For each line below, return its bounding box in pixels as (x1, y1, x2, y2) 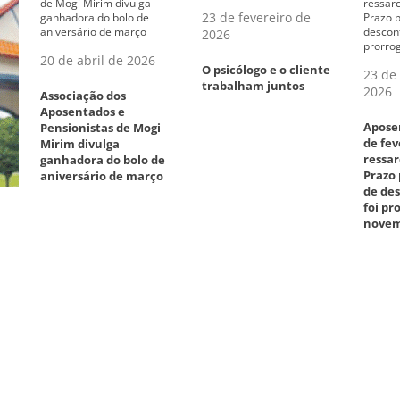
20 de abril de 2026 (40, 51, 155, 69)
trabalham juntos (202, 77, 304, 94)
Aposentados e (40, 103, 125, 120)
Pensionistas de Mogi (40, 119, 161, 136)
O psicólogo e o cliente (202, 61, 330, 78)
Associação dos (40, 87, 126, 104)
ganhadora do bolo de (40, 151, 165, 168)
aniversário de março (40, 167, 163, 184)
